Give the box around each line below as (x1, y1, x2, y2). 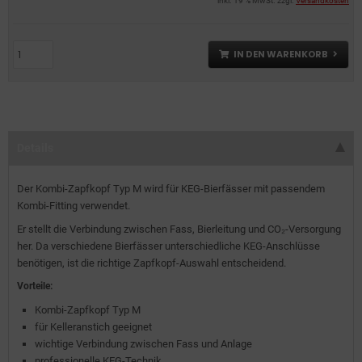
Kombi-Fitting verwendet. (17, 200, 130, 212)
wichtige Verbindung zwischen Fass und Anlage (35, 338, 252, 350)
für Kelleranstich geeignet (35, 321, 152, 333)
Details (17, 141, 53, 154)
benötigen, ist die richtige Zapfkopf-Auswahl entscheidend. (17, 257, 286, 269)
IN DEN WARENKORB (234, 48, 328, 61)
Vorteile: (17, 280, 53, 292)
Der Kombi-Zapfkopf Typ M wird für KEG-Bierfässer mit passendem (17, 183, 325, 195)
